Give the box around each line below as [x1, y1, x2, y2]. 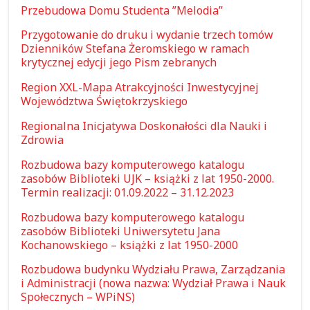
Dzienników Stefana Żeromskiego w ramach [21, 41, 250, 57]
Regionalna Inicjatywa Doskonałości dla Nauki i [21, 118, 268, 134]
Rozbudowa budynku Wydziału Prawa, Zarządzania [21, 262, 286, 277]
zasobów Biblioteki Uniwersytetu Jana [21, 223, 221, 239]
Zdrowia [21, 132, 64, 148]
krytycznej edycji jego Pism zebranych [21, 55, 217, 71]
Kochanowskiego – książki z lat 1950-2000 [21, 237, 239, 253]
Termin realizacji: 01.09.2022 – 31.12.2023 [21, 184, 235, 200]
